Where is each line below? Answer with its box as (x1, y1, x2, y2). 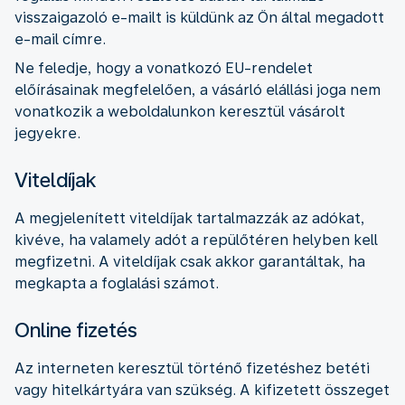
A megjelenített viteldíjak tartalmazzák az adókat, (14, 209, 365, 227)
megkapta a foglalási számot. (14, 274, 219, 292)
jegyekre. (14, 124, 80, 142)
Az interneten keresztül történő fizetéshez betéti (14, 359, 370, 377)
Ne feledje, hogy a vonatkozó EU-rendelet (14, 59, 313, 77)
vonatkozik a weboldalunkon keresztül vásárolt (14, 102, 345, 120)
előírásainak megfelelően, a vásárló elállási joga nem (14, 80, 381, 99)
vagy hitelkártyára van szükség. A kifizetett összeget (14, 381, 390, 399)
